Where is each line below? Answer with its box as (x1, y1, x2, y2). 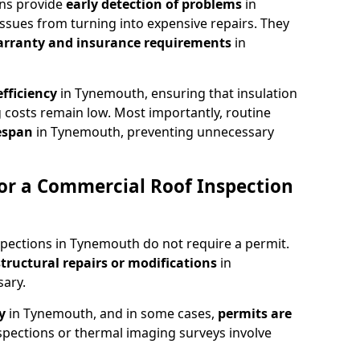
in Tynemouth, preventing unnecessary (36, 122, 274, 141)
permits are (218, 304, 292, 322)
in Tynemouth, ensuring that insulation (60, 84, 297, 102)
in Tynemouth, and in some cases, (9, 304, 218, 322)
